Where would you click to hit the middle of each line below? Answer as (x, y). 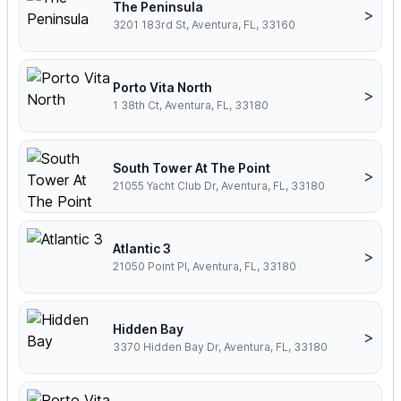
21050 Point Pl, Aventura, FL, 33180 (205, 267)
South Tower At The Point (192, 168)
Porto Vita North (162, 88)
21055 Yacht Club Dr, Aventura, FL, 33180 (219, 186)
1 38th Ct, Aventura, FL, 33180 (191, 106)
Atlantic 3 (142, 249)
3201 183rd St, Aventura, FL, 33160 (204, 25)
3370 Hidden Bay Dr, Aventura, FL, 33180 (220, 347)
